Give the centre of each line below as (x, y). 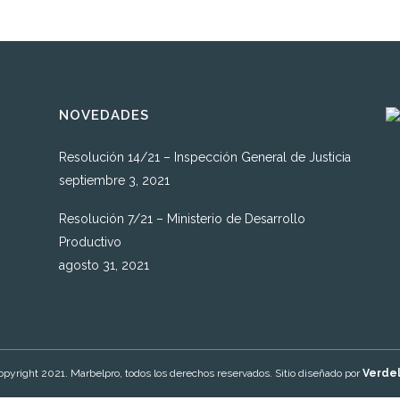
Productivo (90, 242)
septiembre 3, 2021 (114, 180)
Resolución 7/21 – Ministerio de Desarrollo (182, 219)
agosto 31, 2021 (104, 265)
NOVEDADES (104, 115)
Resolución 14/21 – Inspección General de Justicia (204, 157)
